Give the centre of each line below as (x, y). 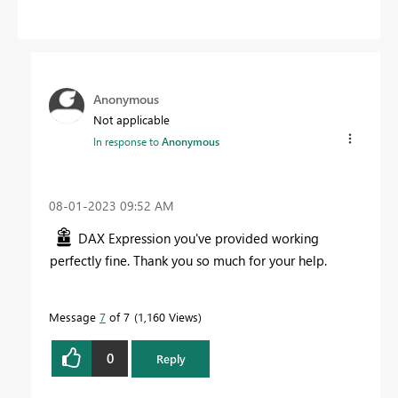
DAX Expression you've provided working (199, 238)
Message (74, 316)
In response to (127, 142)
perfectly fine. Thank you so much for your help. (188, 260)
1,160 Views (168, 316)
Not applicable (131, 120)
